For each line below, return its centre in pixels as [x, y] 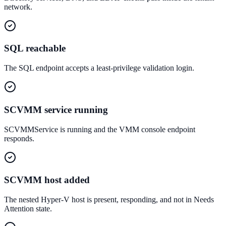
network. [18, 7]
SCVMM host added [47, 180]
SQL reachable [35, 48]
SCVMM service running [56, 109]
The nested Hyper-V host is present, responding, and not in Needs [109, 200]
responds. [19, 138]
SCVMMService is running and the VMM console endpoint [100, 129]
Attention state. [28, 209]
